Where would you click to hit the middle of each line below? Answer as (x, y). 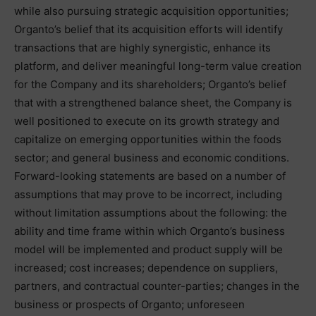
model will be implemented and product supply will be (148, 249)
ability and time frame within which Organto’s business (150, 231)
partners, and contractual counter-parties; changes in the (157, 286)
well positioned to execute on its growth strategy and (147, 121)
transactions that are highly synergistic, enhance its (142, 48)
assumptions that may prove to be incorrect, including (148, 194)
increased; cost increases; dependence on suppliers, (146, 268)
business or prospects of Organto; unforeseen (129, 304)
